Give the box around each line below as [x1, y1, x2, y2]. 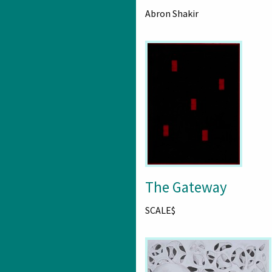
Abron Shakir [145, 7, 199, 19]
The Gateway [145, 177, 227, 197]
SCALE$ [145, 204, 175, 216]
